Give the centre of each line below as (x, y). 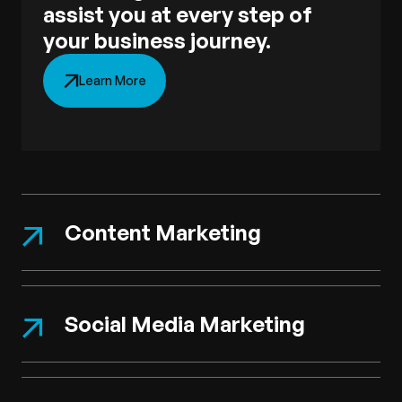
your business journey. (157, 41)
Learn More (113, 81)
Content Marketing (163, 233)
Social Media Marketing (185, 324)
